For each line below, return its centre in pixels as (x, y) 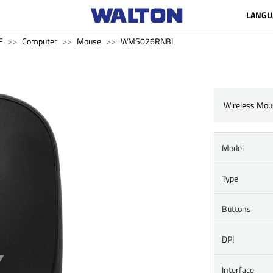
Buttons (236, 209)
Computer (40, 41)
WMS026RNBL (148, 41)
